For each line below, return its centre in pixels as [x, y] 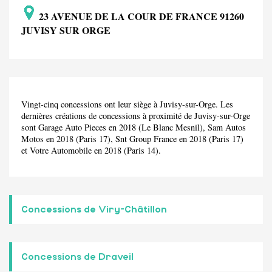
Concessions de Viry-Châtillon [94, 210]
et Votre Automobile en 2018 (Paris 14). [91, 150]
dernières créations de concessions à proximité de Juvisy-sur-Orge [136, 115]
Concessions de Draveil [77, 257]
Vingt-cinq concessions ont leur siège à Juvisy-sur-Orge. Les [127, 104]
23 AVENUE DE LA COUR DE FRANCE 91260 [140, 16]
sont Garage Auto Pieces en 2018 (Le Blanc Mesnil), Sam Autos [134, 127]
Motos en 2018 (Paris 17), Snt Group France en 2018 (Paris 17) [132, 138]
